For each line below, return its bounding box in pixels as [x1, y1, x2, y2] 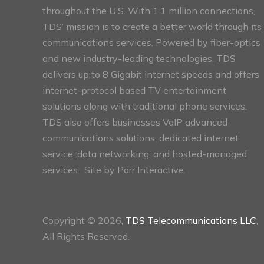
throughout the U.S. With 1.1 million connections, [42, 4, 255, 16]
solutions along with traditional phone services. [42, 100, 247, 112]
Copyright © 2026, [42, 214, 126, 226]
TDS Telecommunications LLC [126, 214, 256, 226]
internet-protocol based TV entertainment [42, 84, 226, 96]
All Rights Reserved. [42, 230, 130, 242]
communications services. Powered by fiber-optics [42, 36, 260, 48]
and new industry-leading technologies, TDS [42, 52, 236, 64]
